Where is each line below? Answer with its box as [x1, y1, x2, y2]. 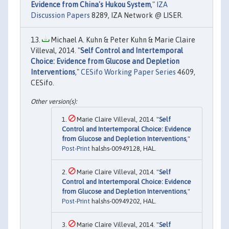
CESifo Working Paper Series [81, 68, 176, 77]
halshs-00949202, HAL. [90, 197, 156, 205]
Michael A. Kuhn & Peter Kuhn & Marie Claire [49, 36, 195, 44]
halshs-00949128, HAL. [90, 144, 156, 152]
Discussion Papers [31, 11, 90, 20]
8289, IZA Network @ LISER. [90, 11, 183, 20]
